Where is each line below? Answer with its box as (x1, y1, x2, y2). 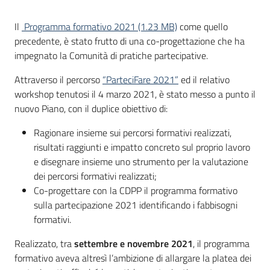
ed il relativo (178, 72, 230, 87)
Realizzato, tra (14, 236, 74, 251)
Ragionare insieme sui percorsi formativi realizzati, (34, 125, 231, 140)
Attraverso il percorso (14, 72, 102, 87)
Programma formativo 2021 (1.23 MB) (22, 19, 177, 34)
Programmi (14, 40, 60, 54)
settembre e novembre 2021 (74, 236, 193, 251)
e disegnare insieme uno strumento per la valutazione (34, 154, 248, 169)
